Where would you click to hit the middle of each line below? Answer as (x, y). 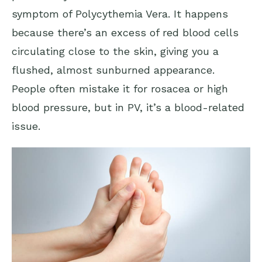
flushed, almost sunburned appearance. (113, 70)
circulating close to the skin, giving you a (115, 51)
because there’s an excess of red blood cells (125, 33)
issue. (26, 126)
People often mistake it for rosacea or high (120, 89)
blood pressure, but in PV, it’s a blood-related (128, 108)
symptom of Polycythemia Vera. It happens (120, 14)
